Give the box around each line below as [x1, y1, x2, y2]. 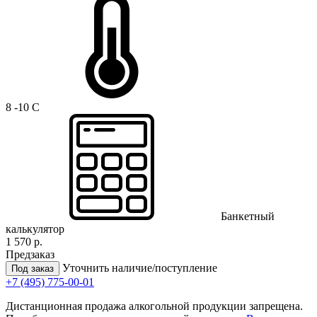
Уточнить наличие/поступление [62, 261, 217, 274]
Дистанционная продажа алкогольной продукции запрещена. [6, 299, 303, 312]
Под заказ [11, 263, 54, 274]
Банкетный [218, 209, 275, 222]
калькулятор [6, 222, 64, 235]
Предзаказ [6, 248, 54, 260]
